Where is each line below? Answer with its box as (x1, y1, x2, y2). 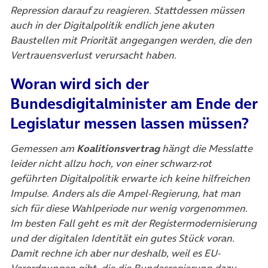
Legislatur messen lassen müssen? (10, 112, 249, 135)
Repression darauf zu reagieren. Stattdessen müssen (10, 2, 245, 17)
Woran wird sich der (10, 73, 149, 95)
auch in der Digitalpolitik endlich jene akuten (10, 17, 214, 32)
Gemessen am (10, 141, 77, 156)
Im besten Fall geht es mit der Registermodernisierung (10, 216, 257, 231)
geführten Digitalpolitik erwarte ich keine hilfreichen (10, 171, 250, 186)
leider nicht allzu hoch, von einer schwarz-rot (10, 156, 212, 171)
